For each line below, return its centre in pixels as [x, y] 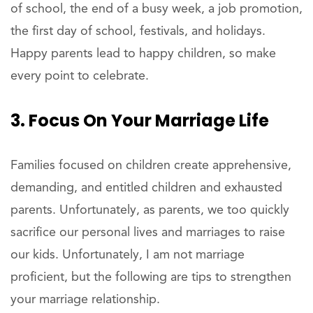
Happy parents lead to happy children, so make [143, 54]
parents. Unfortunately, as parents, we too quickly [150, 211]
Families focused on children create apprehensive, [151, 166]
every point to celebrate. [80, 77]
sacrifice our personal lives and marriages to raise [148, 233]
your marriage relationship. [85, 300]
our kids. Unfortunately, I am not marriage [128, 255]
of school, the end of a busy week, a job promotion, [156, 9]
